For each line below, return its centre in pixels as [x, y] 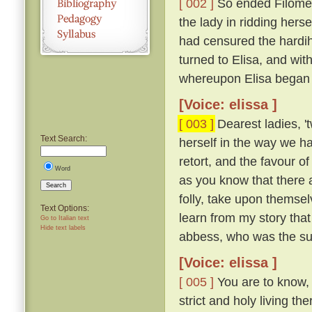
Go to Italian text [65, 218]
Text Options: [65, 208]
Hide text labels [63, 227]
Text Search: [64, 138]
